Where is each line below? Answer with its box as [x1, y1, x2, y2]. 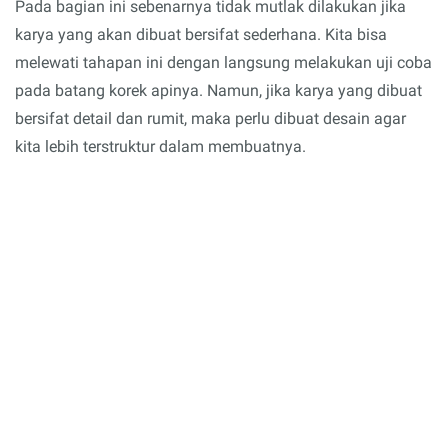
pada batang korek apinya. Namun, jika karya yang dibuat [15, 80, 422, 100]
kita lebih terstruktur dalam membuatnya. [15, 136, 306, 156]
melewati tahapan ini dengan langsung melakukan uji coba [15, 52, 432, 72]
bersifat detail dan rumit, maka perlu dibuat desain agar [15, 108, 406, 128]
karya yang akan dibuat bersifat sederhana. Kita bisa [15, 24, 387, 44]
